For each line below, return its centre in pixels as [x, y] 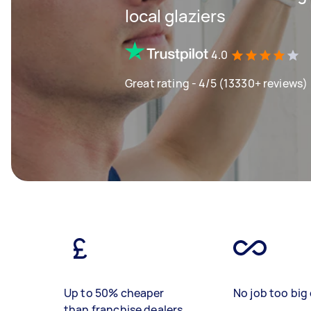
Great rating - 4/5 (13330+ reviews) [217, 83]
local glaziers [175, 15]
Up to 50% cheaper [114, 293]
